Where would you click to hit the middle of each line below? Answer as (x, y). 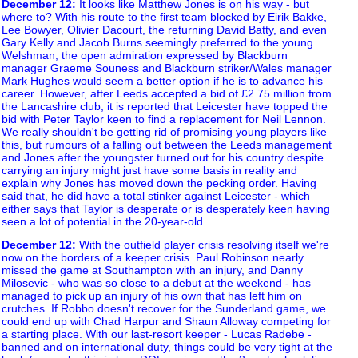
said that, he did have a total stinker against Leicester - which (156, 195)
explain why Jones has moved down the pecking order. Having (159, 183)
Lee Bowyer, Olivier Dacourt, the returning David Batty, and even (164, 29)
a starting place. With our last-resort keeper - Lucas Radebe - (157, 334)
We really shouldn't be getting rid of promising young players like (164, 131)
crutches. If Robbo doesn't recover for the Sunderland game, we (164, 308)
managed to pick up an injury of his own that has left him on (152, 295)
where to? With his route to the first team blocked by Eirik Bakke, (164, 16)
